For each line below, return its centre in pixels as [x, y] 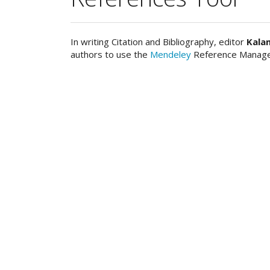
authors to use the [110, 55]
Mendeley [171, 55]
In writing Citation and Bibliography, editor [159, 42]
